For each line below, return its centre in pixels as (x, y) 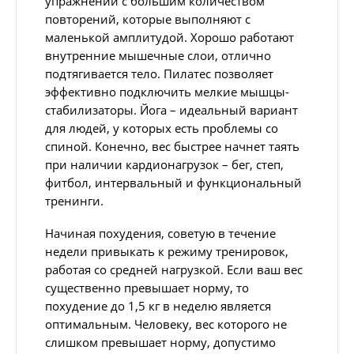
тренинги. (74, 201)
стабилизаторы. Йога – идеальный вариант (171, 110)
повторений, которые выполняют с (148, 19)
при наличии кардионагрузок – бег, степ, (164, 164)
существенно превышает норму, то (147, 288)
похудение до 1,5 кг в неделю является (158, 306)
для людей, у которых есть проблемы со (162, 128)
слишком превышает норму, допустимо (160, 342)
